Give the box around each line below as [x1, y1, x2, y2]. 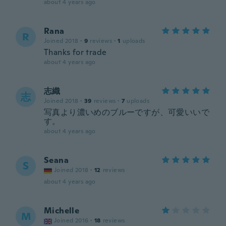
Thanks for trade [44, 47, 107, 58]
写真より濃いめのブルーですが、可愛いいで [44, 107, 209, 118]
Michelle [44, 205, 80, 216]
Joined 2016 [54, 216, 89, 224]
